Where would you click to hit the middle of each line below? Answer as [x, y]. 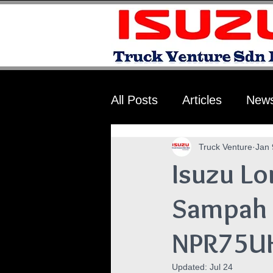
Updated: [191, 267]
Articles [202, 100]
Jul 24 [221, 267]
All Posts [134, 100]
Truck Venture [225, 147]
